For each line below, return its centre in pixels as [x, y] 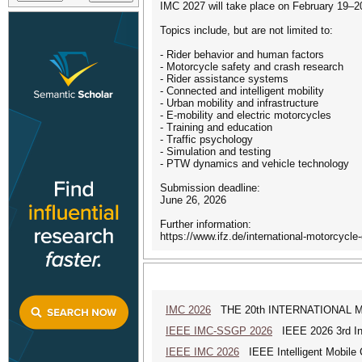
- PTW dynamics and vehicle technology [255, 164]
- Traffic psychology [206, 139]
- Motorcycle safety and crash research [252, 67]
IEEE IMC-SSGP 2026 [219, 331]
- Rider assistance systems [224, 79]
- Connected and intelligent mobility [242, 91]
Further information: [206, 224]
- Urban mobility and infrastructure [239, 103]
